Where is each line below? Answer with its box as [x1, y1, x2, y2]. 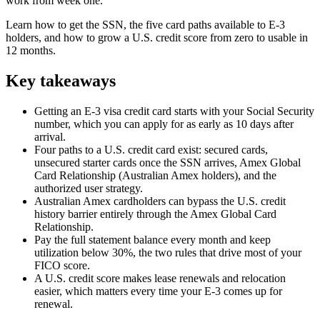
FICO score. [34, 259, 90, 271]
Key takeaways [6, 71, 116, 90]
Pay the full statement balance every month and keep [34, 233, 271, 246]
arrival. [34, 130, 66, 143]
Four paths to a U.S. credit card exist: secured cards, [34, 143, 268, 156]
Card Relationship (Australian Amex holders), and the [34, 169, 276, 181]
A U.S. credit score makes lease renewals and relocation [34, 271, 286, 284]
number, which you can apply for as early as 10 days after [34, 117, 294, 130]
